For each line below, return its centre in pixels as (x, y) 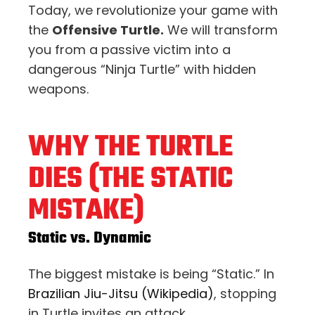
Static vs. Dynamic (90, 238)
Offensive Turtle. (108, 30)
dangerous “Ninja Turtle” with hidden (142, 69)
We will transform (221, 30)
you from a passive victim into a (129, 49)
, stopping (245, 293)
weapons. (58, 89)
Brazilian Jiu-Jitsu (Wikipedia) (121, 293)
